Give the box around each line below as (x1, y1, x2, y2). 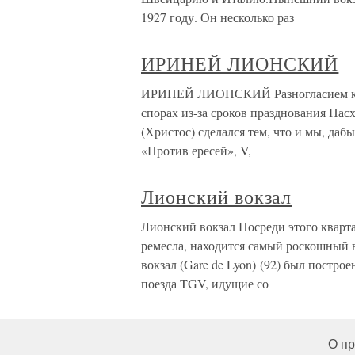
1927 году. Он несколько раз (141, 9, 294, 25)
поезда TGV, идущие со (141, 275, 269, 292)
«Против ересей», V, (141, 142, 251, 158)
